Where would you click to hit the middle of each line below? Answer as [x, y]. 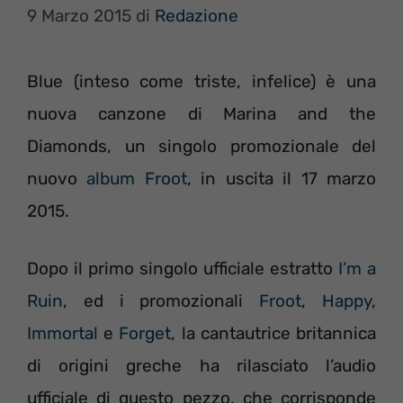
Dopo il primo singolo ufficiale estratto [183, 269]
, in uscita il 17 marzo [282, 178]
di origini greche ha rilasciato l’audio [201, 366]
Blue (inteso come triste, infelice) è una [201, 81]
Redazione [197, 15]
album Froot [137, 178]
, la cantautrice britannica [274, 333]
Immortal [63, 333]
